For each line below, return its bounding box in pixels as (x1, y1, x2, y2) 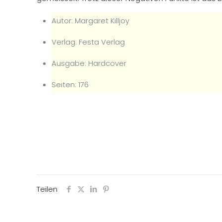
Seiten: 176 (52, 79, 89, 90)
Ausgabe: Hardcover (52, 58, 127, 68)
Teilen (37, 184, 57, 194)
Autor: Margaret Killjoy (52, 15, 130, 26)
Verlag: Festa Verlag (52, 37, 125, 47)
